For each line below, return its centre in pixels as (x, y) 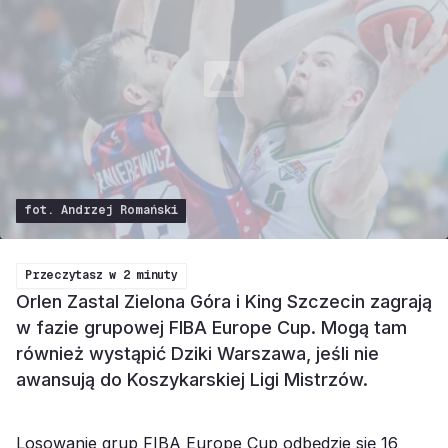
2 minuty (150, 275)
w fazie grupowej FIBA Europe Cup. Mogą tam (211, 327)
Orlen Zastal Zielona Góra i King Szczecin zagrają (224, 301)
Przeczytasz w (74, 275)
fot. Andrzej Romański (101, 210)
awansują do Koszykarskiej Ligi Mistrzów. (192, 379)
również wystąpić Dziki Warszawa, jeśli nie (197, 353)
